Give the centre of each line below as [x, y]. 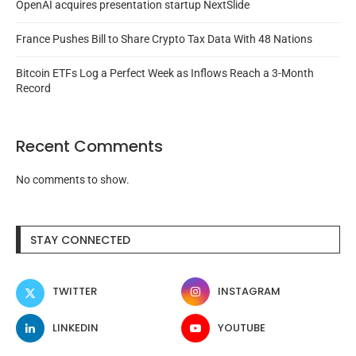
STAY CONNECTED [80, 240]
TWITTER [75, 292]
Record [33, 89]
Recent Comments [89, 147]
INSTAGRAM [250, 292]
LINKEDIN [75, 328]
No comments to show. [73, 180]
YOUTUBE [242, 328]
